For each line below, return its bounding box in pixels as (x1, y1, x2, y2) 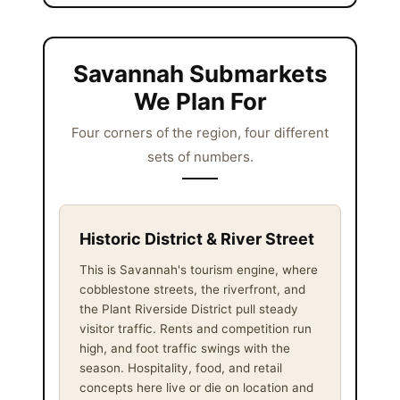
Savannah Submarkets (72, 59, 328, 87)
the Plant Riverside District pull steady (79, 301, 298, 316)
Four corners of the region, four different (71, 123, 329, 141)
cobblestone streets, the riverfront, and (79, 281, 305, 296)
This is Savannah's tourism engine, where (79, 262, 318, 277)
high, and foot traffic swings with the (79, 340, 290, 355)
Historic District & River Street (79, 229, 314, 248)
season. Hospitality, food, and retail (79, 360, 282, 375)
